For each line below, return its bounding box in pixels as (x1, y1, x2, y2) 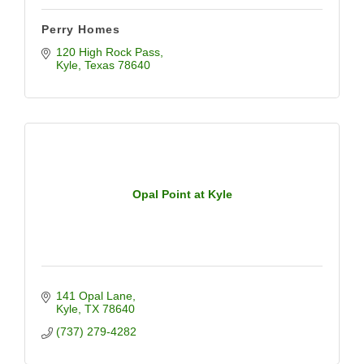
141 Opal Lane (55, 289, 132, 302)
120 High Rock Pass (55, 45, 160, 58)
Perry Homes (41, 23, 120, 36)
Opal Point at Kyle (132, 188, 232, 201)
